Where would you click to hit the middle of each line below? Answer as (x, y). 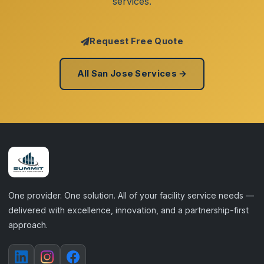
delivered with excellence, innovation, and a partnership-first (128, 210)
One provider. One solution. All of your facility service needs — (131, 195)
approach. (28, 225)
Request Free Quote (136, 41)
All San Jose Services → (132, 74)
